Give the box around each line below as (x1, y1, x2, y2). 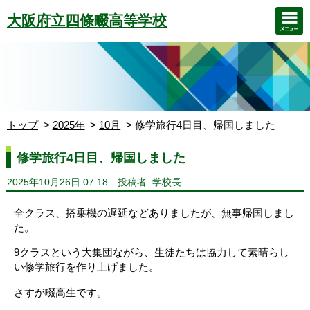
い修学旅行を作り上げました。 (14, 261, 159, 273)
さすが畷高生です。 (14, 286, 107, 298)
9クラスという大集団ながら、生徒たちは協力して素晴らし (14, 246, 289, 259)
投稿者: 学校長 (117, 177, 181, 188)
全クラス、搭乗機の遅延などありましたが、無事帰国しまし (14, 207, 294, 219)
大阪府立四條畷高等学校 (7, 12, 167, 29)
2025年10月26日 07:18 (7, 177, 108, 188)
